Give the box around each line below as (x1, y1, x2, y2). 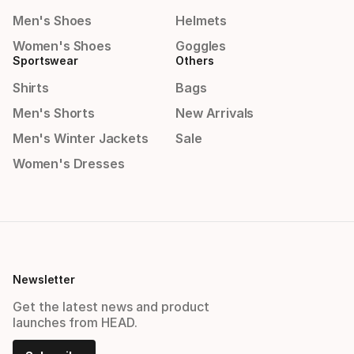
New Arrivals (175, 105, 254, 121)
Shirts (13, 80, 49, 96)
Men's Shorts (13, 105, 95, 121)
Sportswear (13, 54, 79, 67)
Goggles (175, 38, 227, 54)
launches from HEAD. (13, 314, 137, 330)
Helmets (175, 13, 228, 28)
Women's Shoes (13, 38, 111, 54)
